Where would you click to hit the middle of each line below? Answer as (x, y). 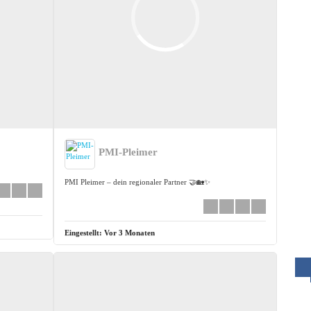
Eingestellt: (85, 232)
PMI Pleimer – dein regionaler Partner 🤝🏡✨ (138, 182)
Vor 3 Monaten (130, 232)
